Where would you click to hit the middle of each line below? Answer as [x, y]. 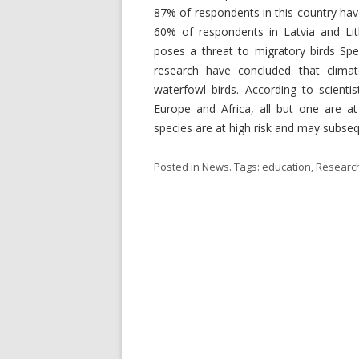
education [286, 167]
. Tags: [246, 167]
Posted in [178, 167]
